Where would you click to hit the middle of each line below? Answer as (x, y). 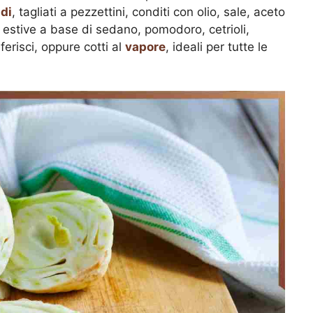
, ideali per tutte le (217, 46)
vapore (145, 46)
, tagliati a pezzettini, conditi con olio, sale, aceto (148, 12)
